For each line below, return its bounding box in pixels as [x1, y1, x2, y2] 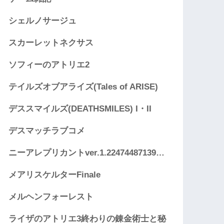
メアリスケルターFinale [8, 170, 101, 180]
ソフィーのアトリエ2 [8, 60, 90, 70]
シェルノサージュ [8, 16, 77, 26]
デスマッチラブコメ [8, 126, 85, 136]
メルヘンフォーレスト [8, 192, 94, 202]
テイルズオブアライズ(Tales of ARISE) [8, 82, 158, 92]
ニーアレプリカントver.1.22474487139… [8, 148, 165, 158]
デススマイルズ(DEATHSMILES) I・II [8, 104, 152, 114]
